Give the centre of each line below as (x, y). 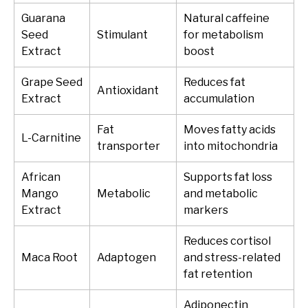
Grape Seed (52, 82)
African (41, 177)
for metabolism (223, 35)
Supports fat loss (228, 177)
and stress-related (232, 258)
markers (206, 210)
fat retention (218, 274)
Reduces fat (214, 82)
